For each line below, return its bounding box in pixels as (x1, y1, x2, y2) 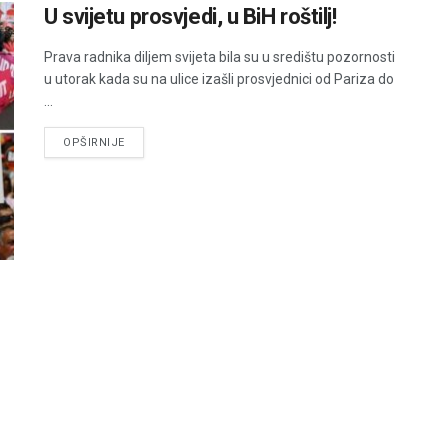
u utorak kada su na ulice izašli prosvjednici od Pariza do (44, 71, 394, 88)
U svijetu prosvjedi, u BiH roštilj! (44, 4, 337, 30)
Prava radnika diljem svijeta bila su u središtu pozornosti (44, 49, 395, 66)
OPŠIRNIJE (63, 136, 125, 150)
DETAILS (123, 135, 172, 149)
